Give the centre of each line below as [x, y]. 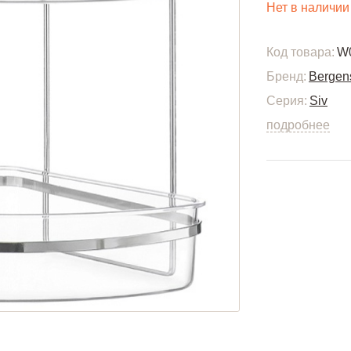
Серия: [287, 101]
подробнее [298, 125]
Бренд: [286, 76]
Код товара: [300, 52]
